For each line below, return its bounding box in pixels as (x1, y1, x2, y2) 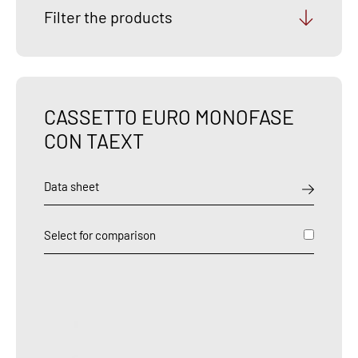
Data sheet (44, 179, 99, 193)
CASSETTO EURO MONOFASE (44, 105, 294, 129)
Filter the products (44, 7, 173, 26)
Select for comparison (44, 228, 156, 242)
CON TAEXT (44, 129, 144, 153)
